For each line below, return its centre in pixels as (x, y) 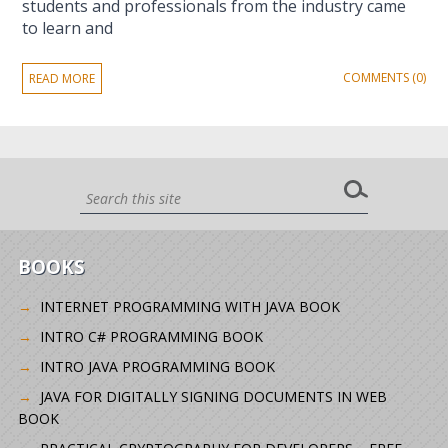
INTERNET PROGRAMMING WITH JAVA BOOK (189, 307)
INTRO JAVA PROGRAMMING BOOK (157, 367)
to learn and (68, 27)
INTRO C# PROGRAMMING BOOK (151, 337)
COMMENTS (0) (384, 77)
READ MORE (62, 78)
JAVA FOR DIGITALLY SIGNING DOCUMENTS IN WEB (213, 397)
